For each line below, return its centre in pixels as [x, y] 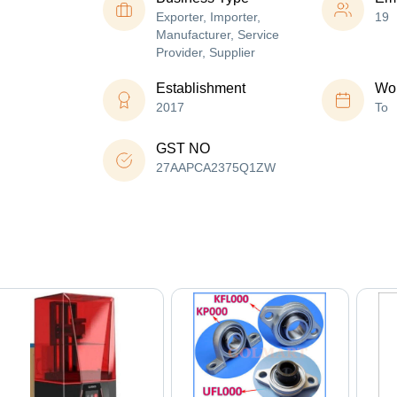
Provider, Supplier [206, 53]
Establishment [201, 89]
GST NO [183, 149]
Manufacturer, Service [218, 35]
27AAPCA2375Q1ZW [216, 168]
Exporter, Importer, [208, 17]
